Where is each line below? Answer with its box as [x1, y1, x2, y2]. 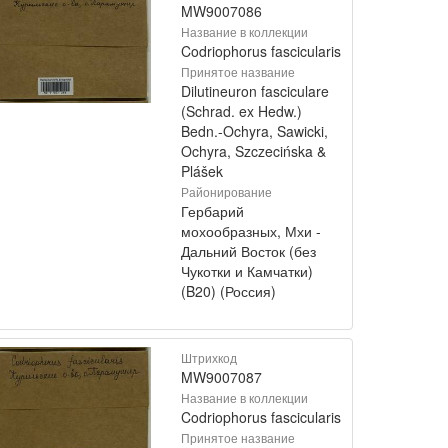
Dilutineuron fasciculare [181, 81, 329, 101]
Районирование [181, 183, 272, 200]
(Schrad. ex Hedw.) [181, 101, 302, 121]
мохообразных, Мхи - [181, 221, 321, 241]
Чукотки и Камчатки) [181, 261, 313, 281]
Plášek [181, 161, 223, 181]
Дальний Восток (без [181, 241, 316, 261]
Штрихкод [181, 349, 237, 366]
